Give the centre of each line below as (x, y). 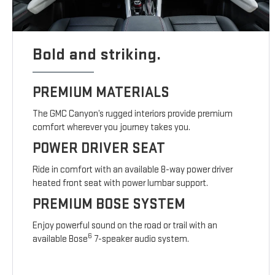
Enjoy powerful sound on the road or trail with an (125, 226)
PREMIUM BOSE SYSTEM (109, 204)
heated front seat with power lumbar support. (121, 184)
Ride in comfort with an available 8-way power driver (133, 170)
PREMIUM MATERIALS (101, 93)
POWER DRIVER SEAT (99, 149)
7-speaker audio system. (141, 239)
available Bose (60, 239)
